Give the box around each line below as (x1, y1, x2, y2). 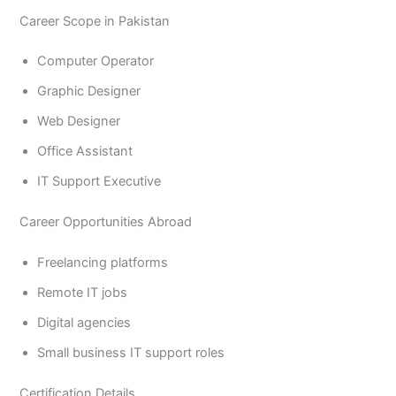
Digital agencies (37, 315, 132, 331)
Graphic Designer (37, 83, 141, 100)
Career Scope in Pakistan (19, 12, 171, 29)
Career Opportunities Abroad (19, 214, 193, 231)
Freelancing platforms (37, 255, 169, 271)
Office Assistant (37, 143, 133, 160)
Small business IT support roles (37, 345, 225, 362)
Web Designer (37, 113, 121, 130)
